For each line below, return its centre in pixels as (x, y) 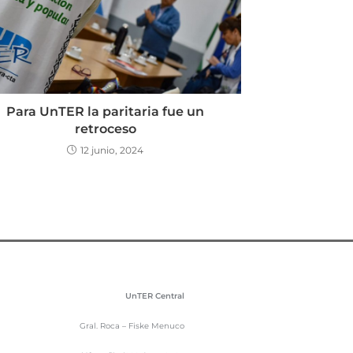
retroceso (105, 129)
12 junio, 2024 (112, 150)
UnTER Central (155, 296)
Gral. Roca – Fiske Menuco (132, 326)
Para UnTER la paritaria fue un (105, 112)
